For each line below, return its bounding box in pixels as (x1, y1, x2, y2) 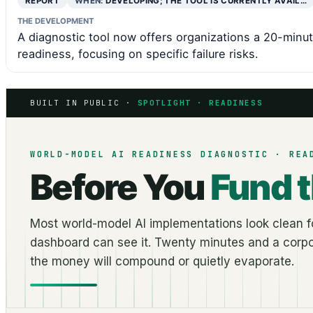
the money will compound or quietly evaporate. (30, 254, 294, 268)
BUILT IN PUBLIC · (30, 97, 138, 108)
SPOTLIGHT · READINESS (137, 97, 263, 108)
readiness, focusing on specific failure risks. (17, 46, 259, 61)
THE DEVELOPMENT (17, 15, 94, 26)
